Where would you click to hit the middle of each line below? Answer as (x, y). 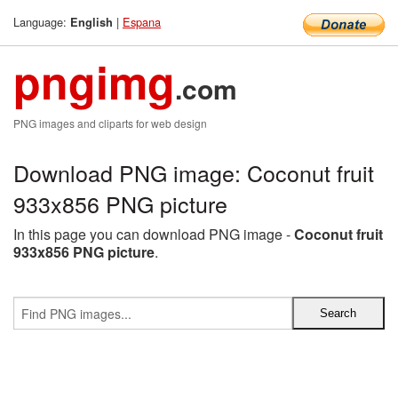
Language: (42, 22)
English (92, 22)
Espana (142, 22)
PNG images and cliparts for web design (110, 123)
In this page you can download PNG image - (154, 234)
